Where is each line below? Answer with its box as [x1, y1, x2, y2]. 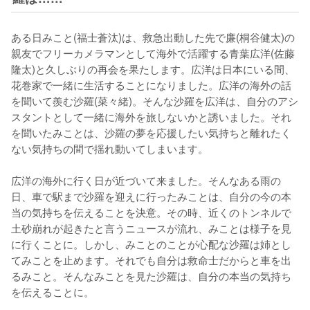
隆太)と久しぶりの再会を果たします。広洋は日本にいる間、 [11, 61, 295, 76]
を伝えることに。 [11, 284, 94, 299]
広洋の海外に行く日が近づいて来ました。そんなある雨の [11, 172, 281, 188]
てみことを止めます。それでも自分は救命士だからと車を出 [11, 252, 291, 267]
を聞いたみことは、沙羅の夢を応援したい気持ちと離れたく [11, 125, 291, 140]
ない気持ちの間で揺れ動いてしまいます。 [11, 140, 208, 156]
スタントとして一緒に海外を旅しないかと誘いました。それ [11, 109, 291, 124]
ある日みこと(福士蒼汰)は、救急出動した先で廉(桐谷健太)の [11, 29, 295, 44]
